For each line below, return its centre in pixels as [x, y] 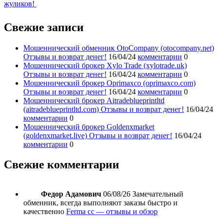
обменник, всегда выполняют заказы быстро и [100, 203]
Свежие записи [44, 27]
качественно [44, 212]
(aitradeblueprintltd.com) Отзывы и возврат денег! [104, 109]
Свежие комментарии [62, 165]
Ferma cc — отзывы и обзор [112, 212]
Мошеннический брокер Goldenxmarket [89, 127]
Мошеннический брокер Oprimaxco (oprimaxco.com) [109, 83]
